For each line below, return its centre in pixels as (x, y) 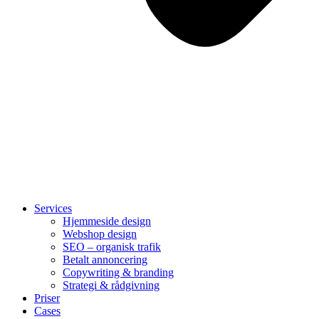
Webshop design (100, 234)
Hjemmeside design (107, 221)
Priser (47, 298)
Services (53, 208)
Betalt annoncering (105, 260)
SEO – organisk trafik (112, 247)
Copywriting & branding (118, 272)
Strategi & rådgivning (111, 285)
